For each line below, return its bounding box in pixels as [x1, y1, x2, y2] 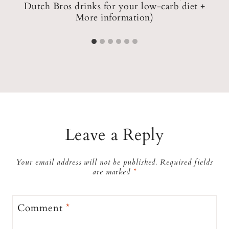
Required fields [160, 157, 213, 168]
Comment [17, 201, 66, 215]
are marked [92, 167, 133, 178]
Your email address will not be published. [16, 157, 158, 168]
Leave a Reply [64, 123, 165, 146]
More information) [75, 11, 154, 24]
